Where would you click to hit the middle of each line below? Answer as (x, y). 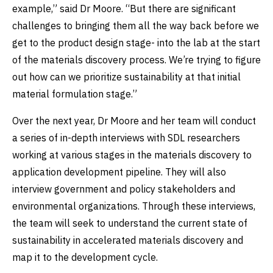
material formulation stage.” (75, 94)
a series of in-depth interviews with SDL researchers (126, 138)
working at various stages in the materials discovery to (132, 155)
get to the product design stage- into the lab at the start (136, 43)
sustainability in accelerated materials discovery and (128, 240)
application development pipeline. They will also (119, 172)
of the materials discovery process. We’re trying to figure (136, 60)
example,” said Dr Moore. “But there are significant (124, 9)
